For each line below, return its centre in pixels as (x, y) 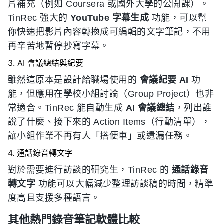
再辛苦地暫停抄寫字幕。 (59, 46)
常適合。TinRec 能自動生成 (67, 108)
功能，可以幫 (178, 18)
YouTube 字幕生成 (110, 18)
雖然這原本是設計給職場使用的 (74, 80)
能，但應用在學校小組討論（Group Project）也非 (111, 94)
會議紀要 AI (164, 80)
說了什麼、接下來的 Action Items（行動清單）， (109, 122)
